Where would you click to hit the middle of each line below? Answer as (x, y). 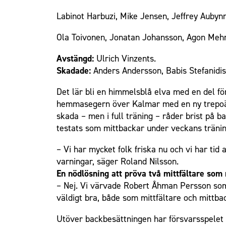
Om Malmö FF (90, 15)
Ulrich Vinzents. (125, 59)
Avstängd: (75, 59)
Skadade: (74, 71)
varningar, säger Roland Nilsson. (118, 161)
